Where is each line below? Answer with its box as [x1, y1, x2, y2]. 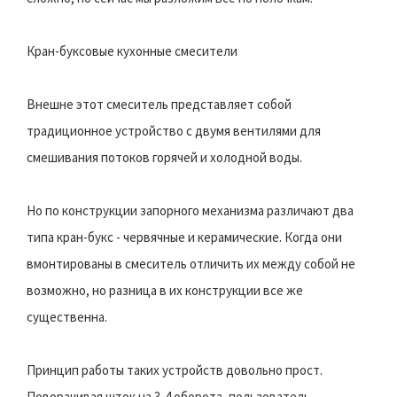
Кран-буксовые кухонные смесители [27, 42, 237, 59]
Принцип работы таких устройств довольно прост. [27, 361, 323, 378]
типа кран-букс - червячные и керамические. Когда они [27, 228, 342, 245]
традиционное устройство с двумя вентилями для [27, 121, 321, 139]
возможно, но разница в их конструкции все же [27, 281, 303, 299]
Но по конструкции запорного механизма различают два [27, 201, 354, 219]
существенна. [27, 307, 107, 325]
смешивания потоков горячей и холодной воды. [27, 148, 302, 166]
